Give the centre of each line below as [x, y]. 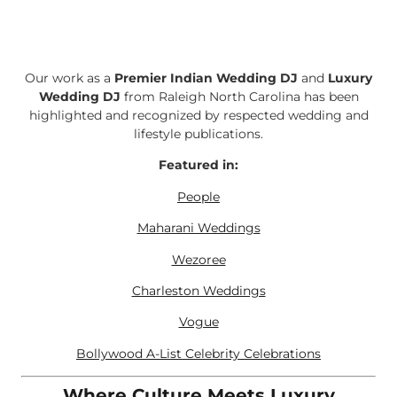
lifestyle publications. [198, 133]
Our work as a [70, 78]
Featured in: [198, 165]
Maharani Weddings [198, 228]
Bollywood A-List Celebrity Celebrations [198, 353]
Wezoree [198, 259]
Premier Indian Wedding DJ [206, 78]
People [198, 196]
